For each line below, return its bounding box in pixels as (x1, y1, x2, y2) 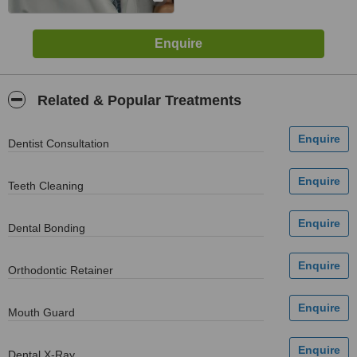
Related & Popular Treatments (33, 92, 241, 108)
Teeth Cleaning (8, 179, 84, 192)
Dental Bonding (8, 222, 85, 234)
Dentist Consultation (8, 137, 109, 150)
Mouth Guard (8, 306, 75, 319)
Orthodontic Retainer (8, 264, 113, 277)
